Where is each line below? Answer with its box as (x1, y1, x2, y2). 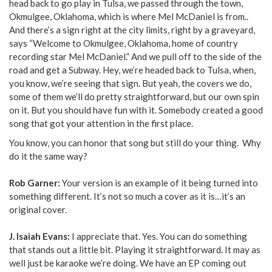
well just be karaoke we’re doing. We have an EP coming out (9, 257, 246, 269)
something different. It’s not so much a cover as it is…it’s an (9, 191, 245, 202)
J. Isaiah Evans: (9, 231, 72, 242)
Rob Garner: (9, 177, 62, 189)
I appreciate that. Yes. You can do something (72, 231, 247, 242)
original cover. (9, 204, 67, 216)
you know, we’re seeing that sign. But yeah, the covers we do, (9, 78, 251, 89)
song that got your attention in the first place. (9, 118, 193, 129)
